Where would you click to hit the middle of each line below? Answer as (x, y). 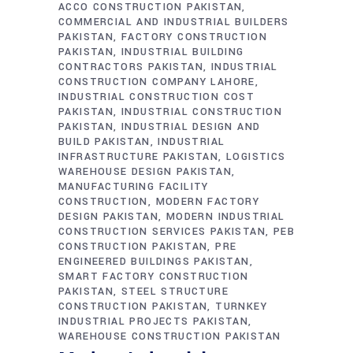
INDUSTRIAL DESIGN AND (191, 127)
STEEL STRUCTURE (175, 292)
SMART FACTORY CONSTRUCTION (154, 277)
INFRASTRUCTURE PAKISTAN (139, 157)
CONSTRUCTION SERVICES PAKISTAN (162, 232)
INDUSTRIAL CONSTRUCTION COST (157, 97)
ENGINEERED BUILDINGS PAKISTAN (154, 262)
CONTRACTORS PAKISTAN (131, 67)
